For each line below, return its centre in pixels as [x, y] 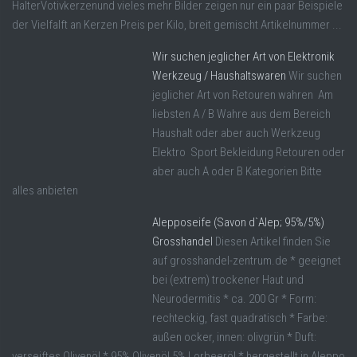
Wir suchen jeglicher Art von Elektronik [243, 57]
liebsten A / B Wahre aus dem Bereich [241, 114]
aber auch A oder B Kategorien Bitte [237, 172]
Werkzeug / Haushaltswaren [219, 76]
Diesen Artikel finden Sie [273, 242]
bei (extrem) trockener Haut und [228, 280]
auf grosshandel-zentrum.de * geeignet [247, 261]
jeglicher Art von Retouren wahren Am [243, 95]
